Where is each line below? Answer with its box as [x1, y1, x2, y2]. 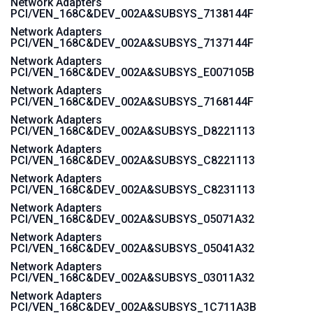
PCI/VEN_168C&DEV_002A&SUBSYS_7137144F [10, 36, 254, 50]
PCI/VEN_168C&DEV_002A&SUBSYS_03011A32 [10, 271, 254, 284]
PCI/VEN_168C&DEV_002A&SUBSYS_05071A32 [10, 212, 254, 226]
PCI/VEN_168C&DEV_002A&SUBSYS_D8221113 [10, 124, 255, 138]
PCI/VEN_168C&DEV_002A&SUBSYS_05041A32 [10, 242, 254, 255]
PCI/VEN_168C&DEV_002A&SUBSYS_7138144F [10, 7, 254, 20]
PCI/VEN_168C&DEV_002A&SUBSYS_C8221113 [10, 154, 255, 167]
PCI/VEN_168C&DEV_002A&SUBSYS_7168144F [10, 95, 254, 108]
